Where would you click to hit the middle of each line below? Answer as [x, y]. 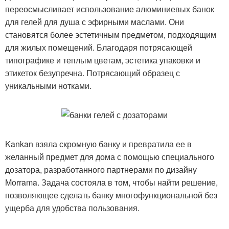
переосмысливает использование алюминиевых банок [110, 9]
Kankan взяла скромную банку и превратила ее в [98, 144]
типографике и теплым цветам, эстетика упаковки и [103, 60]
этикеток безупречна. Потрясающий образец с [93, 73]
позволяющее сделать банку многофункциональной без [111, 195]
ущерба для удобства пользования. [72, 208]
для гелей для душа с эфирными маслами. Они [95, 21]
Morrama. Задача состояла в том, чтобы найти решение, [111, 182]
